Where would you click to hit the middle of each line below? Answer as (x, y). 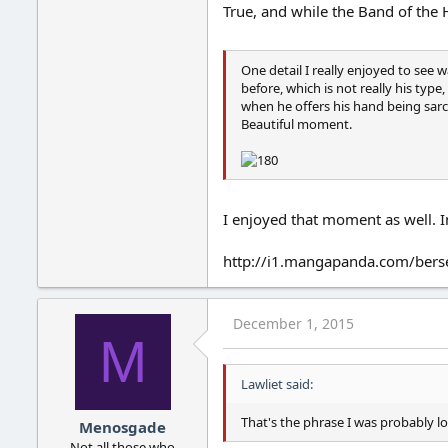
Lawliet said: (277, 383)
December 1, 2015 (293, 323)
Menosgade (122, 427)
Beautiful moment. (296, 124)
